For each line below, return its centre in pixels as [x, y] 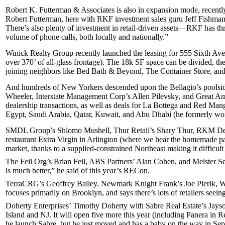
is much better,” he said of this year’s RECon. [78, 171]
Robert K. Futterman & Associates [60, 10]
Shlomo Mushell [83, 130]
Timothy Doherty [100, 206]
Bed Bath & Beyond [109, 71]
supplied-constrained [100, 148]
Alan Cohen [155, 161]
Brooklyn [87, 193]
